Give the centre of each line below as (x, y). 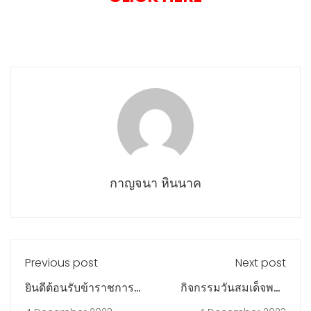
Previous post (61, 263)
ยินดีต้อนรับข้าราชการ (79, 288)
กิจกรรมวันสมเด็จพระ (233, 288)
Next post (261, 263)
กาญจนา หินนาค (155, 183)
